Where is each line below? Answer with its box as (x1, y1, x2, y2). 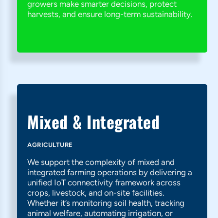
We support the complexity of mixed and (27, 157, 175, 167)
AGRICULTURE (27, 141, 73, 148)
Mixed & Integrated (27, 109, 160, 134)
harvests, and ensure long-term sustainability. (27, 9, 193, 19)
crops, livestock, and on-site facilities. (27, 188, 164, 198)
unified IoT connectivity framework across (27, 178, 181, 187)
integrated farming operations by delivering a (27, 167, 192, 177)
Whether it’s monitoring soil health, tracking (27, 198, 184, 208)
